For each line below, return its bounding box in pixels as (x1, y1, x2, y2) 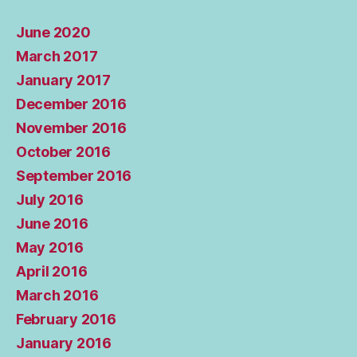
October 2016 (16, 143, 111, 160)
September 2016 (16, 167, 132, 184)
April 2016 (16, 262, 88, 280)
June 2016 (16, 214, 88, 232)
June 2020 (16, 23, 91, 41)
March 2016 (16, 286, 99, 304)
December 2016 (16, 95, 127, 112)
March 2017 (16, 47, 98, 65)
